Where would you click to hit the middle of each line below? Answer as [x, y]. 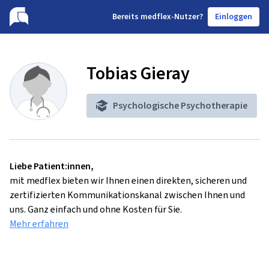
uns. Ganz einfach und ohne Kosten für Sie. [96, 209]
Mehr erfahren [39, 224]
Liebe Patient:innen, [52, 166]
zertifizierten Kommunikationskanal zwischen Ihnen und [127, 195]
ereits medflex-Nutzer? [160, 17]
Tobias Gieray [138, 73]
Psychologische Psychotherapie [180, 105]
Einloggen [234, 17]
